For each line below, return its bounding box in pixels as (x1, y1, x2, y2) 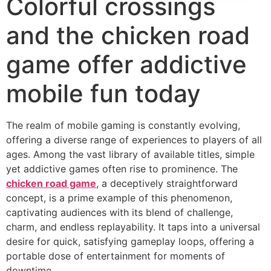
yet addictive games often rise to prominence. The (6, 163, 238, 175)
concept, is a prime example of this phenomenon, (6, 192, 232, 204)
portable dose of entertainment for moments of (6, 250, 225, 262)
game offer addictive (6, 50, 247, 79)
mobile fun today (6, 79, 201, 108)
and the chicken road (6, 21, 250, 50)
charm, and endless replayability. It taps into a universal (6, 221, 260, 233)
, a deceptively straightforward (96, 177, 238, 189)
